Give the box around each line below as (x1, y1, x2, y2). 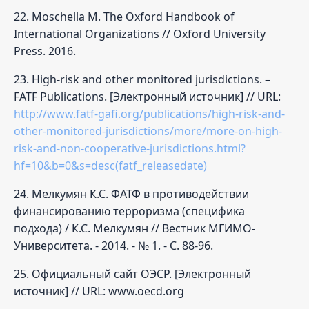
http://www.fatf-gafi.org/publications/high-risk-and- (14, 106, 285, 121)
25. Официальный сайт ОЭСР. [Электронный (14, 266, 251, 281)
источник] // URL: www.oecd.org (14, 283, 184, 299)
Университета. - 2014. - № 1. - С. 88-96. (14, 237, 213, 253)
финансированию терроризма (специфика (14, 203, 245, 219)
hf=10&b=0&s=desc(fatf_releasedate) (14, 157, 207, 173)
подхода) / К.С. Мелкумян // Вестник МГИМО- (14, 220, 255, 236)
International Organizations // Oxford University (14, 26, 266, 41)
